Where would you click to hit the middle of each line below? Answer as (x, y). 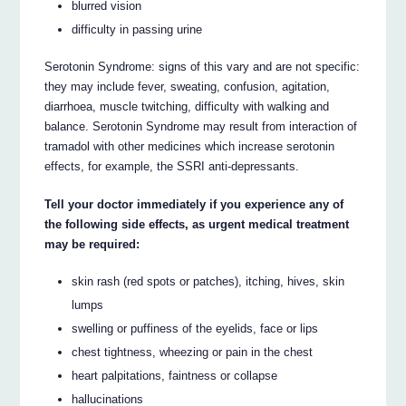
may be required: (92, 244)
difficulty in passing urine (137, 30)
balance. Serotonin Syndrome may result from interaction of (201, 126)
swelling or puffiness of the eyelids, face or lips (195, 328)
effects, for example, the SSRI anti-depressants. (172, 166)
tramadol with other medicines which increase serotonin (190, 146)
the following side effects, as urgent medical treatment (197, 224)
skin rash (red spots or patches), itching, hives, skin (208, 281)
